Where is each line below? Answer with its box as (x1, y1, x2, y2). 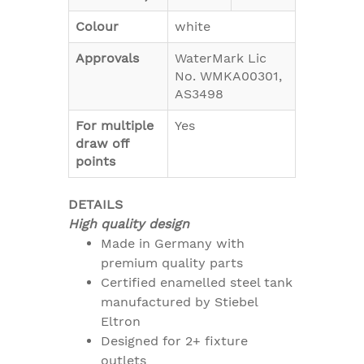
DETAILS (68, 197, 123, 213)
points (76, 154, 115, 170)
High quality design (68, 216, 189, 232)
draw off (76, 136, 128, 152)
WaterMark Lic (175, 50, 266, 67)
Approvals (76, 50, 139, 67)
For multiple (76, 118, 154, 134)
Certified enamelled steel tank (101, 275, 292, 291)
